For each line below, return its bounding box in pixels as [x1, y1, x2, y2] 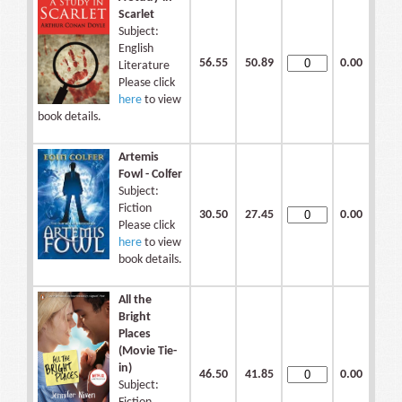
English [118, 42, 153, 57]
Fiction [118, 202, 152, 216]
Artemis [118, 151, 159, 165]
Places [118, 328, 151, 342]
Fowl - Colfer [118, 168, 182, 182]
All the [118, 293, 152, 308]
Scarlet [118, 8, 154, 22]
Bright [118, 310, 151, 325]
